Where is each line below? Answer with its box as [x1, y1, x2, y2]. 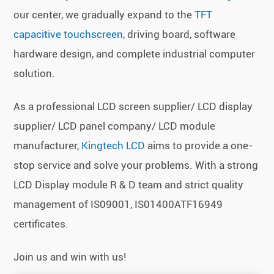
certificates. [13, 218, 69, 231]
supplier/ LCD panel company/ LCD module [13, 120, 216, 133]
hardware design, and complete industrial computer [13, 48, 256, 61]
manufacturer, [13, 139, 82, 152]
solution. [13, 67, 56, 80]
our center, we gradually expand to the [13, 9, 195, 21]
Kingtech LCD [81, 139, 146, 152]
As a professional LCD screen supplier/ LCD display [13, 100, 253, 113]
